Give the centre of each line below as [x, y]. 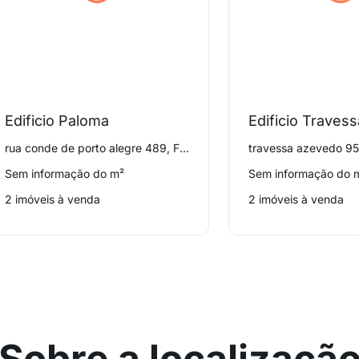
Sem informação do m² [65, 173]
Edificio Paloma [57, 121]
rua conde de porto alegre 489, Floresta [185, 148]
